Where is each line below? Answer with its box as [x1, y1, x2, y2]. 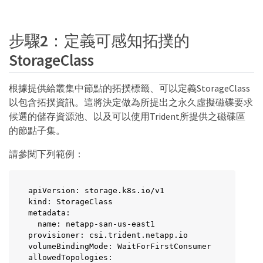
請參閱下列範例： [9, 147, 84, 160]
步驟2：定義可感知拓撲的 [9, 30, 190, 50]
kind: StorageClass [28, 197, 113, 206]
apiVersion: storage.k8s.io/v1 [28, 186, 164, 195]
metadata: [28, 208, 70, 217]
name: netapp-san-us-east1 [28, 219, 155, 228]
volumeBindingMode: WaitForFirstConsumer [28, 241, 211, 251]
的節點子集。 [9, 124, 65, 136]
